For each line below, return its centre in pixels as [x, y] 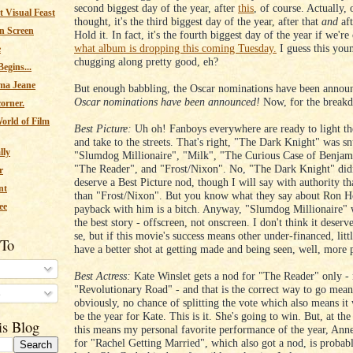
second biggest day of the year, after [156, 8]
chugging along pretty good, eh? [146, 62]
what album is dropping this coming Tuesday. [175, 48]
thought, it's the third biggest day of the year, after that [198, 22]
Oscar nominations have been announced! [167, 102]
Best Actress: [102, 276]
